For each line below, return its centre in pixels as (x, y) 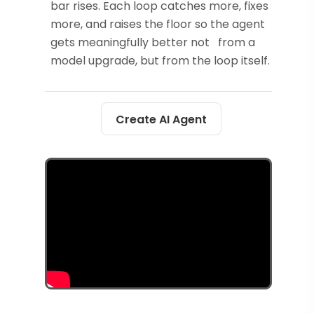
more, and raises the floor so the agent (158, 25)
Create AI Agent (161, 120)
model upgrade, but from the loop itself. (160, 61)
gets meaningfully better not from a (153, 43)
